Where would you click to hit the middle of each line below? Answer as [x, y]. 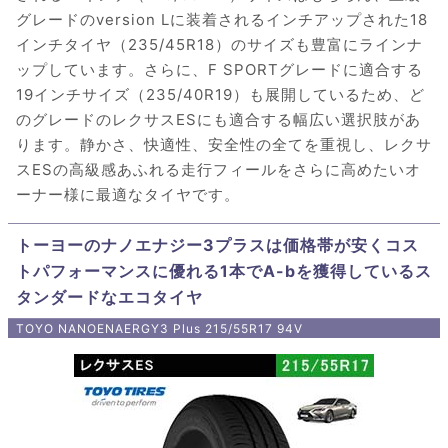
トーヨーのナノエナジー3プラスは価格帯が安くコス [217, 245]
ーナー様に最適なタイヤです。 [128, 195]
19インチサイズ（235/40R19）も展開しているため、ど [220, 95]
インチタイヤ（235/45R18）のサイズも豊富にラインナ [219, 45]
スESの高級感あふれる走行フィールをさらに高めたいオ [218, 170]
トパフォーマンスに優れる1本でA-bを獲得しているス [224, 271]
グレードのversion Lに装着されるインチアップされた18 [222, 20]
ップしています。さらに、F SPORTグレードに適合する [219, 70]
